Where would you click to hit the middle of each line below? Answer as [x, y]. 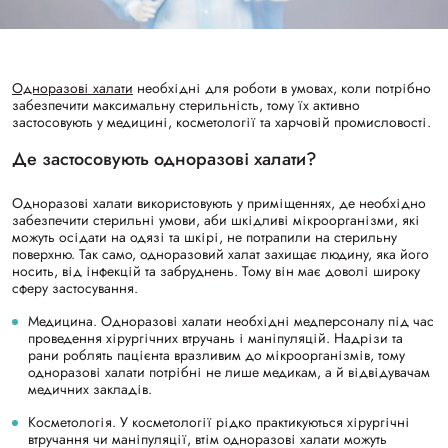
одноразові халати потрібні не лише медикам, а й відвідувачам [229, 371]
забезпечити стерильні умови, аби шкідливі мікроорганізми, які [216, 219]
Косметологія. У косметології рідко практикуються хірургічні [219, 421]
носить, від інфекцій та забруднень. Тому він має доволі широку [216, 270]
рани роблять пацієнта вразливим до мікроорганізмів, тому [216, 354]
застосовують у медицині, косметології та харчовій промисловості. [221, 121]
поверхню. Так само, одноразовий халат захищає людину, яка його [220, 253]
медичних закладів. [90, 388]
